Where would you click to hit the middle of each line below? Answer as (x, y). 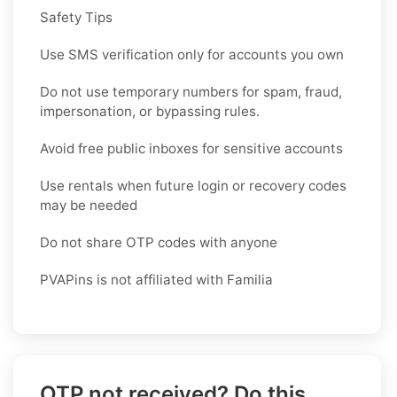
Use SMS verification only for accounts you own (192, 54)
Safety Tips (76, 17)
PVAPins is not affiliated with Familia (156, 279)
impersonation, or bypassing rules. (150, 111)
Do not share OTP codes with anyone (159, 242)
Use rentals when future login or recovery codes (193, 185)
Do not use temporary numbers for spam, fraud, (191, 91)
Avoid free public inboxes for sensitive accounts (191, 148)
